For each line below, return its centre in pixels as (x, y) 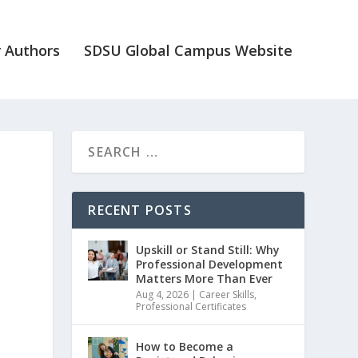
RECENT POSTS (140, 210)
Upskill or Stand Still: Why (208, 249)
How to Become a (185, 346)
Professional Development (210, 264)
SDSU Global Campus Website (188, 50)
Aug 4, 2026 (163, 294)
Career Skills (227, 294)
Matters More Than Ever (205, 278)
